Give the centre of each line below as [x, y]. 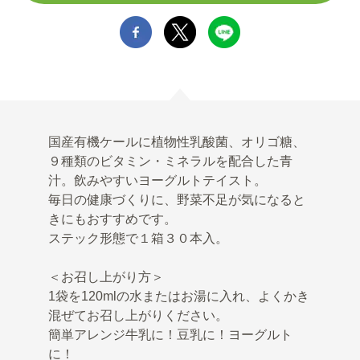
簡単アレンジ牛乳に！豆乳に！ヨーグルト [170, 334]
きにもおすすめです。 [112, 219]
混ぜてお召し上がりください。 [138, 315]
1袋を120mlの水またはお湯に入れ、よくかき [179, 296]
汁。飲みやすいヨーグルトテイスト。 [157, 180]
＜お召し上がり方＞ [106, 276]
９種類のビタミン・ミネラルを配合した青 [170, 161]
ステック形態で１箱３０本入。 [138, 238]
